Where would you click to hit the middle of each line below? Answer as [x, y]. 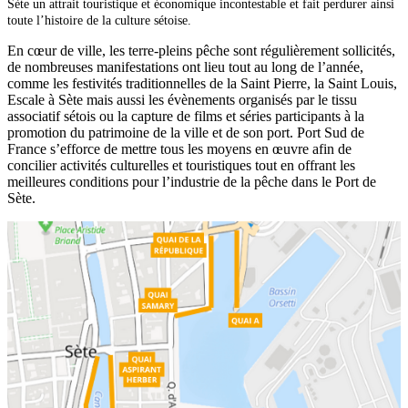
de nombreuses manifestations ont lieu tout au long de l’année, [185, 66]
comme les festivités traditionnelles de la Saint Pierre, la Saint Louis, [202, 83]
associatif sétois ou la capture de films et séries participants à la [186, 116]
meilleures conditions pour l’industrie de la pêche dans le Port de [192, 181]
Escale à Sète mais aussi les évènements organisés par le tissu [182, 99]
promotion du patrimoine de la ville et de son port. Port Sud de [186, 132]
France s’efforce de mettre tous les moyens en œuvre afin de [179, 148]
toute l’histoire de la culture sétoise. [99, 20]
